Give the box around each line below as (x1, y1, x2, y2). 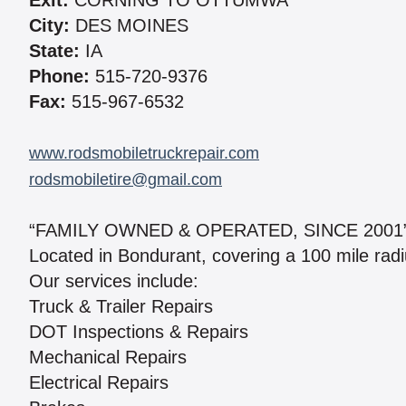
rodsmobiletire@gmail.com (29, 170, 222, 189)
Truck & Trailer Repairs (29, 296, 213, 317)
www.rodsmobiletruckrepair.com (29, 144, 259, 163)
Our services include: (29, 271, 198, 292)
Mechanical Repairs (29, 347, 187, 368)
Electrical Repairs (29, 372, 169, 393)
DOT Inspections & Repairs (29, 322, 248, 343)
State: (29, 41, 80, 62)
